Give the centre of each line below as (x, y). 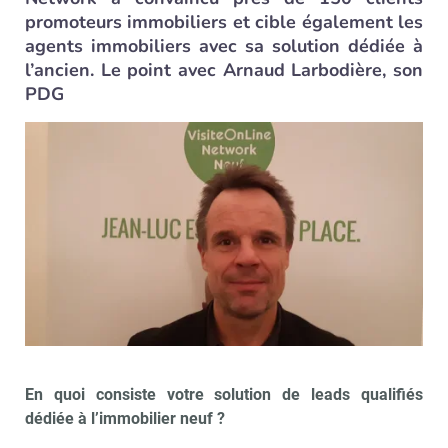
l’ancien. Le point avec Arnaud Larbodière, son (224, 70)
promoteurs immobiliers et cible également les (224, 22)
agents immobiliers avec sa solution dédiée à (224, 46)
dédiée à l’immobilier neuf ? (125, 418)
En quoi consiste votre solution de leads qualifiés (224, 394)
